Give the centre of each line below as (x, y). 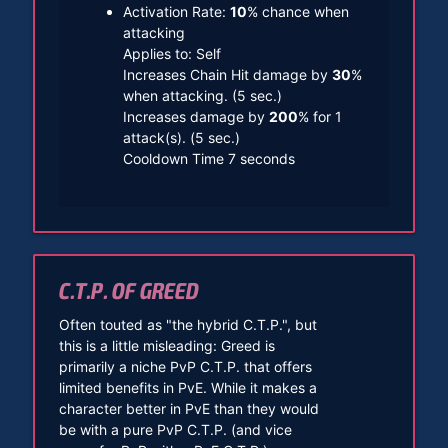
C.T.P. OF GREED (128, 292)
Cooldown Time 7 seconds (208, 159)
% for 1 (319, 117)
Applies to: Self (171, 54)
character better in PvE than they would (188, 409)
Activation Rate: (176, 12)
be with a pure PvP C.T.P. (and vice (175, 430)
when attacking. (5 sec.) (202, 96)
